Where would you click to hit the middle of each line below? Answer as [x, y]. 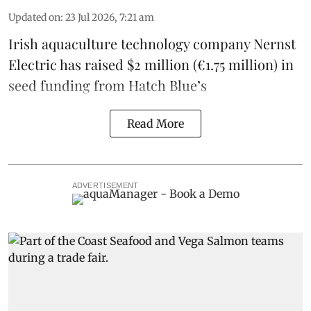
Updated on [34, 17]
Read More [155, 123]
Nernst [275, 43]
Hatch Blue [163, 85]
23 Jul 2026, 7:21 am [110, 17]
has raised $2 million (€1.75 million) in [175, 64]
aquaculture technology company [146, 43]
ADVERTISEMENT [105, 185]
